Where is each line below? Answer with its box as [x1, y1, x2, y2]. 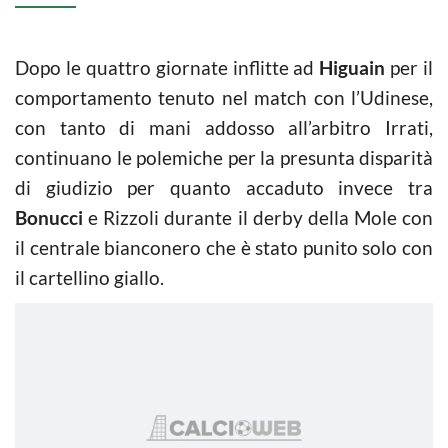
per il [385, 56, 433, 79]
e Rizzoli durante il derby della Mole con [83, 206, 433, 229]
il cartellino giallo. [15, 266, 164, 289]
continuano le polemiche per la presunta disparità [15, 146, 433, 169]
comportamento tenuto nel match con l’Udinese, [15, 86, 433, 109]
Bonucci [15, 206, 83, 229]
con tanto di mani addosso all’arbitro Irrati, [15, 116, 433, 139]
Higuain [319, 56, 386, 79]
